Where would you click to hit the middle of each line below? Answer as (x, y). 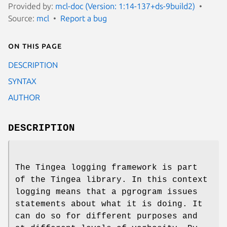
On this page (35, 45)
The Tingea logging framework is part (106, 167)
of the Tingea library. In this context (111, 180)
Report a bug (84, 18)
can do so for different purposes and (106, 216)
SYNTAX (22, 81)
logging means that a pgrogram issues (106, 192)
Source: (22, 18)
